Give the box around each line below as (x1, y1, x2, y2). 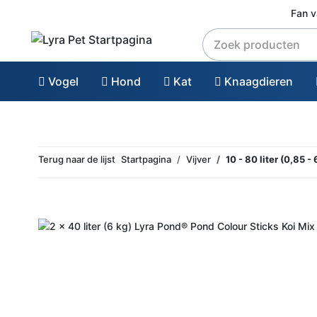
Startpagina (121, 153, 171, 165)
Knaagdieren (221, 74, 293, 88)
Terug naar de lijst (38, 153, 115, 165)
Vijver (186, 153, 211, 165)
